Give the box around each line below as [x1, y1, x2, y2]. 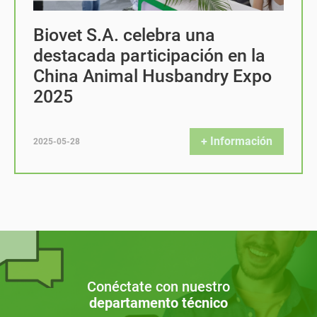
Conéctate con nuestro [87, 277, 230, 295]
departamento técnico [89, 294, 228, 311]
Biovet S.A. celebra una [33, 25, 215, 45]
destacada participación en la [33, 45, 265, 66]
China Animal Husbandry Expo [33, 66, 272, 86]
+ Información [201, 134, 272, 148]
